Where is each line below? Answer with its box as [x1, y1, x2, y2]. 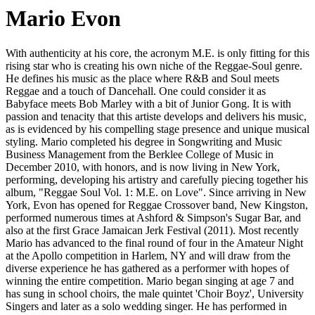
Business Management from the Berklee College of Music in [6, 148, 274, 160]
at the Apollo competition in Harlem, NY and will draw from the [6, 249, 290, 262]
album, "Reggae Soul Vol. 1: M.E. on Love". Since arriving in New [6, 186, 307, 198]
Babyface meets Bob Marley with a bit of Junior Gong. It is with [6, 97, 291, 110]
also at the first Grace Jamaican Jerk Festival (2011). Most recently [6, 224, 299, 236]
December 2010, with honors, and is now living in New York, [6, 160, 280, 173]
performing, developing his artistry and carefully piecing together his [6, 173, 308, 186]
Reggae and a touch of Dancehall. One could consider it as [6, 84, 266, 97]
